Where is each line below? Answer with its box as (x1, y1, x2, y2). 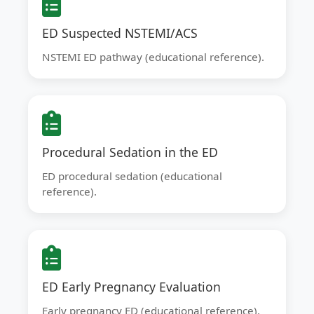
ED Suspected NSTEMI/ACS (42, 25, 198, 41)
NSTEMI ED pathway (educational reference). (42, 50, 264, 64)
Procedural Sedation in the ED (42, 144, 218, 161)
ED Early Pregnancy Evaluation (42, 278, 221, 295)
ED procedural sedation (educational (42, 169, 222, 183)
